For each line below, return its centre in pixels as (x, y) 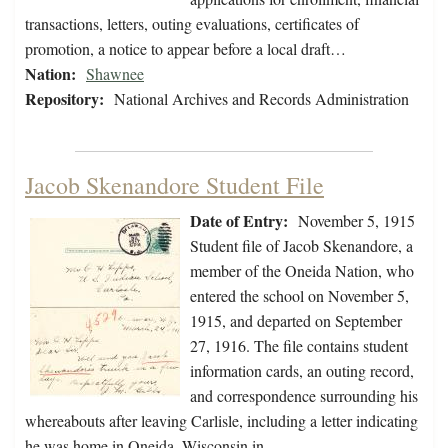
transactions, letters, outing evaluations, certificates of (192, 24)
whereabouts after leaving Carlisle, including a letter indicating (221, 421)
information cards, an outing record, (302, 371)
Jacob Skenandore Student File (174, 185)
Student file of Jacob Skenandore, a (301, 246)
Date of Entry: (239, 221)
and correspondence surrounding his (304, 396)
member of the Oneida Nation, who (302, 271)
